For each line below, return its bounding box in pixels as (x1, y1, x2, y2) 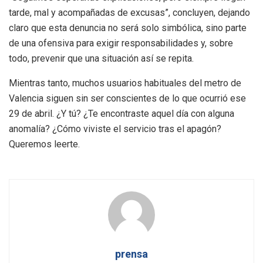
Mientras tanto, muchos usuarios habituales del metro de (9, 77, 241, 89)
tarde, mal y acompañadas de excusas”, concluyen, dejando (9, 7, 250, 19)
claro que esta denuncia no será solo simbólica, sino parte (9, 22, 247, 34)
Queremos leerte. (9, 139, 80, 150)
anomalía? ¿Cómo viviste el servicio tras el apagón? (9, 123, 221, 135)
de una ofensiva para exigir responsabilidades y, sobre (9, 38, 233, 49)
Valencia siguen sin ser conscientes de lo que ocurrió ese (9, 93, 246, 104)
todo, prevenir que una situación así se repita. (9, 53, 194, 65)
